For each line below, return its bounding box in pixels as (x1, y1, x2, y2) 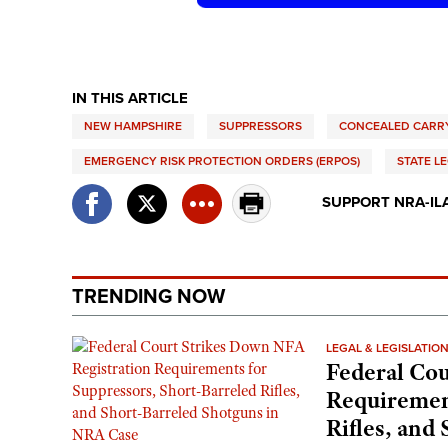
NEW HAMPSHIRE (84, 118, 182, 133)
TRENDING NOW (72, 284, 225, 309)
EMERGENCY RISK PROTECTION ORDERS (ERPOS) (84, 153, 360, 168)
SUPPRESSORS (219, 118, 302, 133)
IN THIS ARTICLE (72, 88, 188, 107)
